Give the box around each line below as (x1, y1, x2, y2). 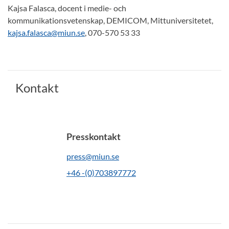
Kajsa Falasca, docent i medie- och (8, 3, 126, 13)
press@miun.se (66, 151, 119, 162)
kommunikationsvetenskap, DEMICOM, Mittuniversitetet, (8, 15, 213, 26)
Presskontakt (66, 131, 121, 143)
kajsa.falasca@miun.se (8, 28, 85, 38)
